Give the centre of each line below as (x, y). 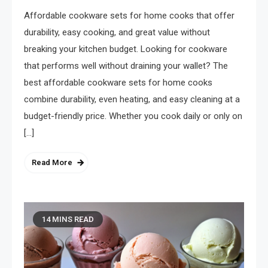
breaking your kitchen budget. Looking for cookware (126, 49)
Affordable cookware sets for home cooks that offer (129, 16)
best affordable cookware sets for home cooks (118, 83)
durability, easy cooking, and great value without (117, 33)
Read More (52, 163)
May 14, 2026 (60, 20)
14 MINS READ (68, 220)
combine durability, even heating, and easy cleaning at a (132, 100)
